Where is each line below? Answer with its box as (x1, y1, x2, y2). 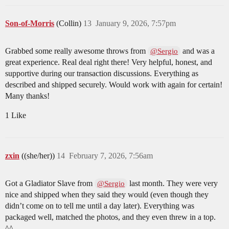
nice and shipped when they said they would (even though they (5, 190, 209, 199)
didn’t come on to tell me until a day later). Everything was (5, 201, 194, 211)
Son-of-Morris (5, 19, 54, 28)
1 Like (5, 111, 26, 120)
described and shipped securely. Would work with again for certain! (5, 80, 222, 89)
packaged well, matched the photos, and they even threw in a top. (5, 213, 216, 222)
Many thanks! (5, 91, 50, 101)
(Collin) (56, 19, 83, 28)
